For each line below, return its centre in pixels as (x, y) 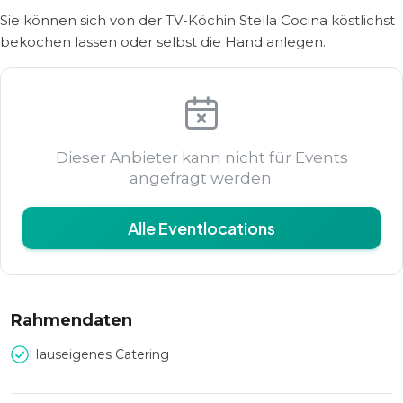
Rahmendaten (72, 320)
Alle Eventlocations (201, 228)
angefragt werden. (201, 178)
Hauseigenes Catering (99, 354)
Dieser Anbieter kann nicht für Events (201, 157)
